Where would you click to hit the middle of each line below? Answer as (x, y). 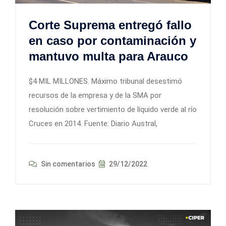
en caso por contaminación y (112, 41)
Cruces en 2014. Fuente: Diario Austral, (93, 124)
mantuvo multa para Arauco (108, 56)
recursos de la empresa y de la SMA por (95, 96)
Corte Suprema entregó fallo (110, 25)
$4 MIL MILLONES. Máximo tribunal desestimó (105, 81)
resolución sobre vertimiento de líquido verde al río (113, 110)
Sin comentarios (67, 164)
